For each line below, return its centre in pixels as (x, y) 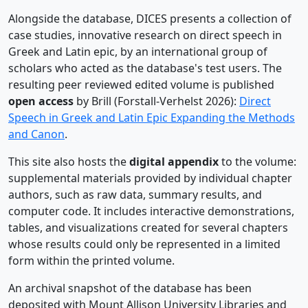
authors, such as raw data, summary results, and (135, 195)
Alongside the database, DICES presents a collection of (150, 19)
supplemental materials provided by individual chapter (150, 178)
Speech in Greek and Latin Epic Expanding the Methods (152, 118)
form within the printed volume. (91, 261)
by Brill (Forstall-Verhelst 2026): (158, 101)
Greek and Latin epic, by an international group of (138, 52)
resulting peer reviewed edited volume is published (141, 85)
